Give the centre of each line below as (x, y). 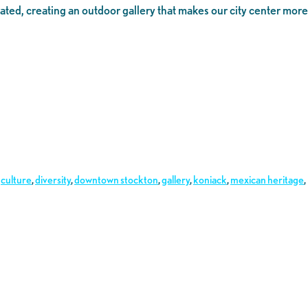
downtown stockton (116, 180)
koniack (210, 180)
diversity (53, 180)
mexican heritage (267, 180)
